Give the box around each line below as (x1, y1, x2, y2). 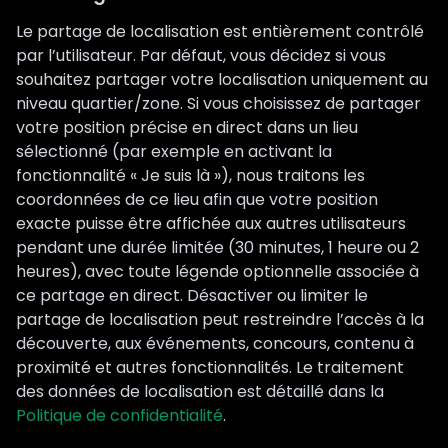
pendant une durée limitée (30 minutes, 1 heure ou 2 (16, 236, 419, 259)
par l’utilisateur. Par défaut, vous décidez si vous (16, 44, 386, 67)
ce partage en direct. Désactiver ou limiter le (16, 284, 368, 307)
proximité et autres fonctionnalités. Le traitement (16, 356, 404, 379)
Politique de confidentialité (16, 404, 223, 427)
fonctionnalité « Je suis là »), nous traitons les (16, 164, 365, 187)
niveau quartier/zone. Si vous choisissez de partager (16, 92, 421, 115)
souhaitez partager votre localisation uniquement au (16, 68, 428, 91)
